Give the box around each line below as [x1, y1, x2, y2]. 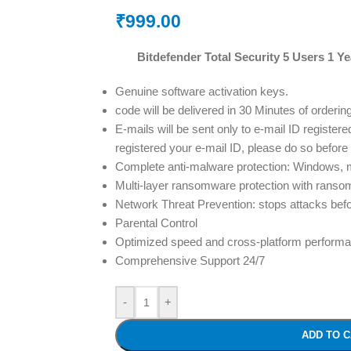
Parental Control [114, 216, 197, 230]
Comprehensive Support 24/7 [114, 254, 265, 268]
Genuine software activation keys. [114, 85, 288, 99]
